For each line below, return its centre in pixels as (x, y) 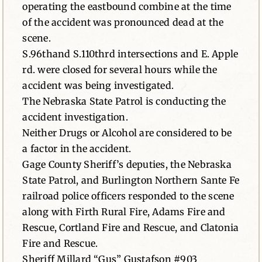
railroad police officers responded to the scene (128, 196)
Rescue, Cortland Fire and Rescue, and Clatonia (131, 227)
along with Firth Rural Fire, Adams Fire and (124, 212)
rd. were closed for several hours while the (120, 70)
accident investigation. (75, 117)
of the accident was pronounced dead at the (123, 22)
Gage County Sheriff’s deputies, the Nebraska (127, 164)
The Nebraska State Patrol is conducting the (124, 101)
